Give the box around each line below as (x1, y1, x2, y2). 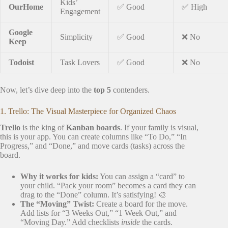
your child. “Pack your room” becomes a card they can (20, 181, 196, 190)
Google (9, 27, 33, 37)
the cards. (140, 218, 173, 227)
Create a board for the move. (94, 199, 188, 209)
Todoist (9, 58, 34, 67)
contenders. (111, 85, 150, 94)
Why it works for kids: (20, 172, 98, 181)
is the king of (20, 123, 66, 132)
